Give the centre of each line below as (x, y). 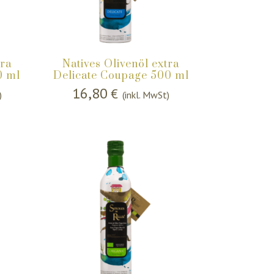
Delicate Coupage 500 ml (121, 76)
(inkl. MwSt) (146, 95)
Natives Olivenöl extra (121, 65)
